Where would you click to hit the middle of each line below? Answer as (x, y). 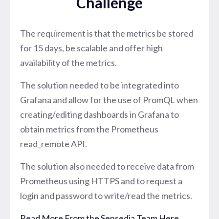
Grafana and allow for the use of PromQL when (109, 99)
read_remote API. (54, 143)
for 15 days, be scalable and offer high (91, 48)
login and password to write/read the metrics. (106, 195)
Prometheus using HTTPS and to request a (101, 181)
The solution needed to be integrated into (99, 85)
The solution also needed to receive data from (107, 166)
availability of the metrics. (68, 62)
